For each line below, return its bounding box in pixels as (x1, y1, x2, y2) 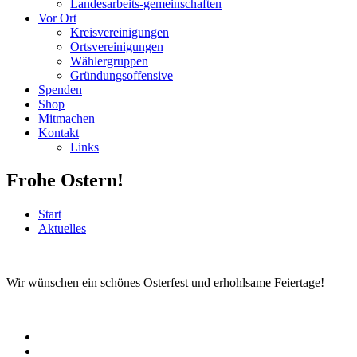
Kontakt (38, 125, 79, 139)
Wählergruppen (70, 53, 148, 68)
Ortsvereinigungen (70, 39, 163, 53)
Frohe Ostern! (6, 170, 124, 191)
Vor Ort (38, 10, 76, 25)
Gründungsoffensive (70, 68, 173, 82)
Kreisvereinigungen (70, 25, 169, 39)
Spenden (38, 82, 82, 96)
